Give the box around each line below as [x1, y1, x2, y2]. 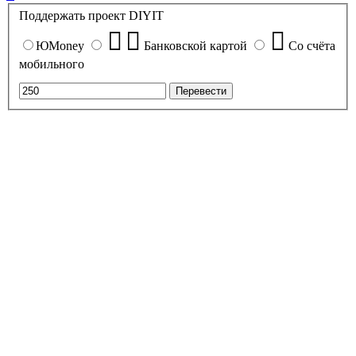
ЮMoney [36, 39, 84, 53]
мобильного [19, 57, 84, 72]
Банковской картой [144, 39, 247, 53]
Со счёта [288, 39, 335, 53]
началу [14, 13, 50, 27]
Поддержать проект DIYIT [19, 9, 164, 23]
